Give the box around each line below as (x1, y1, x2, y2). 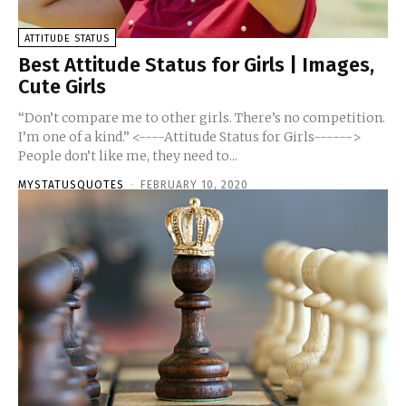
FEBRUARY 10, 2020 (140, 178, 248, 191)
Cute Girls (18, 73, 106, 99)
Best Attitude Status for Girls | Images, (18, 52, 374, 77)
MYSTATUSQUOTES (18, 178, 124, 191)
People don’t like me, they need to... (18, 147, 237, 164)
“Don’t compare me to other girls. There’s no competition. (18, 109, 385, 126)
